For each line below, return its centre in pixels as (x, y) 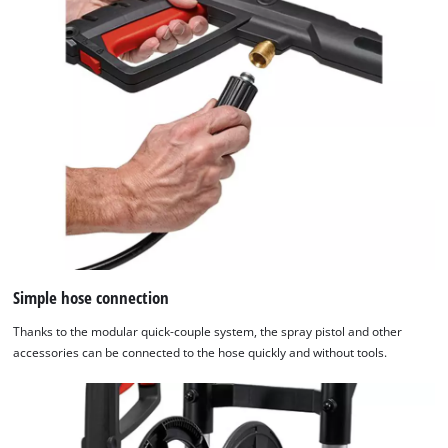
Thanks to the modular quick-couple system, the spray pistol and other (208, 332)
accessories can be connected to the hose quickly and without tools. (200, 353)
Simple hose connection (91, 298)
